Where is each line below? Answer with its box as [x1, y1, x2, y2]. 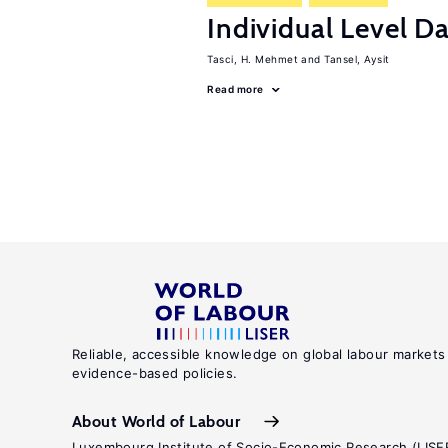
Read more [207, 83, 264, 95]
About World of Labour [72, 411, 241, 431]
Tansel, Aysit [324, 53, 390, 65]
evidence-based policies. [72, 365, 238, 381]
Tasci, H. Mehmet [207, 53, 298, 65]
